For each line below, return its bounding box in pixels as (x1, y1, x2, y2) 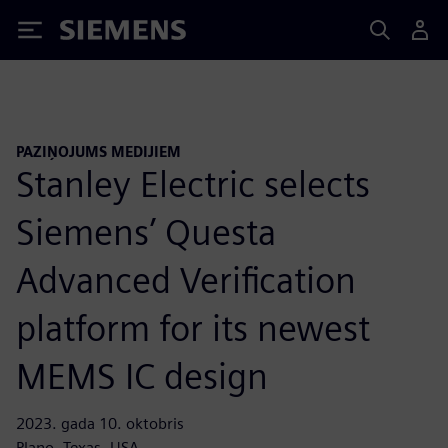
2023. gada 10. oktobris (16, 413, 184, 433)
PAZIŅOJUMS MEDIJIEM (16, 143, 181, 160)
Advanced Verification (16, 257, 356, 302)
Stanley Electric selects (16, 161, 370, 206)
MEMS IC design (16, 353, 268, 398)
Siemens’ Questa (16, 209, 276, 254)
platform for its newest (16, 305, 370, 350)
